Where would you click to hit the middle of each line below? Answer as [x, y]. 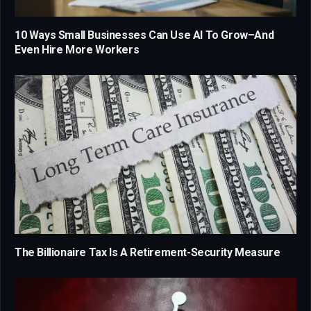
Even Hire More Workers [77, 50]
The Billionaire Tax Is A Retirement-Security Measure [148, 252]
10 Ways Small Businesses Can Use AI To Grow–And [144, 35]
